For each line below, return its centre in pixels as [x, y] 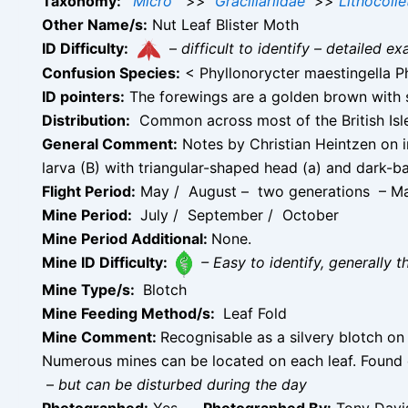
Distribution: [86, 120]
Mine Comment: [101, 337]
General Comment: [110, 143]
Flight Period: [89, 191]
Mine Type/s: [90, 289]
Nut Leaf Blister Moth [223, 24]
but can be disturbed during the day [183, 384]
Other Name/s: [95, 24]
